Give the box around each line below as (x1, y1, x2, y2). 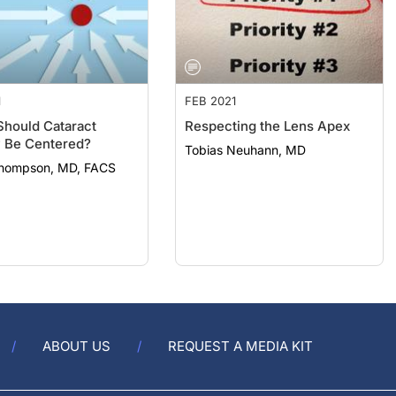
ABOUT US (42, 338, 110, 354)
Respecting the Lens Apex (185, 100, 351, 117)
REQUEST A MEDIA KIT (168, 338, 313, 354)
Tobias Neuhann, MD (185, 125, 307, 140)
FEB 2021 (185, 76, 237, 90)
